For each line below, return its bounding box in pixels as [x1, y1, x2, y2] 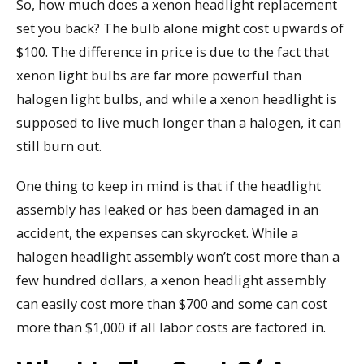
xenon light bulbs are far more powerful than [16, 65, 301, 84]
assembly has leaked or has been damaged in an [16, 199, 318, 219]
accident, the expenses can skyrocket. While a [16, 223, 298, 242]
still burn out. [16, 136, 102, 155]
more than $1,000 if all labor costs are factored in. [16, 317, 326, 336]
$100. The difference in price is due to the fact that [16, 41, 329, 61]
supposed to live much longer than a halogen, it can [16, 112, 341, 132]
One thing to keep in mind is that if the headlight [16, 175, 321, 195]
